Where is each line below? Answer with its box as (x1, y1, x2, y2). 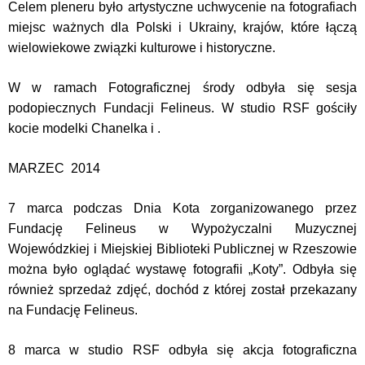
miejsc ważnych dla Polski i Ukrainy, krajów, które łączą (8, 20, 357, 34)
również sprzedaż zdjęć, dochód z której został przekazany (8, 283, 357, 297)
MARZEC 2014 (8, 161, 100, 175)
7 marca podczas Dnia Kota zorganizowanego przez (8, 201, 357, 215)
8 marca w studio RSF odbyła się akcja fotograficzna (8, 343, 357, 357)
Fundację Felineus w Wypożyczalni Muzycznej (8, 222, 357, 235)
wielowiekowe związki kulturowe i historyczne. (8, 41, 275, 55)
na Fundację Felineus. (8, 303, 138, 317)
